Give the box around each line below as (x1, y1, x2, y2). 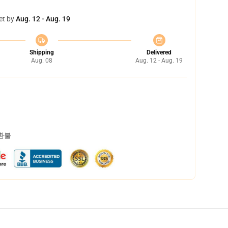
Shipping (29, 49, 54, 56)
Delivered (147, 49, 172, 56)
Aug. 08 (31, 57, 52, 64)
